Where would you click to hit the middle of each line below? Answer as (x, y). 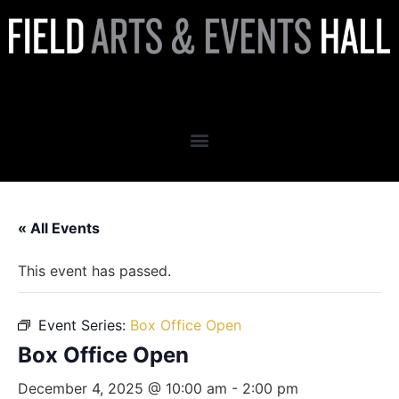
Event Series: (84, 325)
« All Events (59, 228)
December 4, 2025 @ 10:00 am (122, 388)
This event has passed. (94, 270)
